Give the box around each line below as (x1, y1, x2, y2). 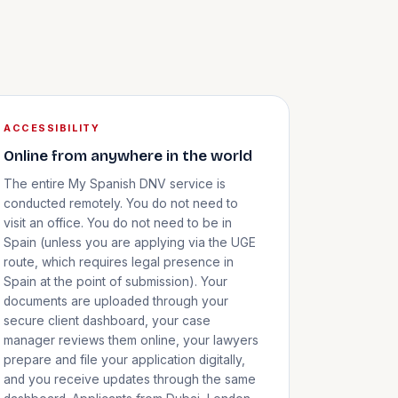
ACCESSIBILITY (4, 122, 100, 135)
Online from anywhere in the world (4, 147, 253, 166)
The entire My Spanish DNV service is (4, 176, 227, 191)
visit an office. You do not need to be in (4, 215, 233, 230)
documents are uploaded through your (4, 293, 229, 308)
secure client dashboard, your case (4, 313, 211, 328)
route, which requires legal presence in (4, 254, 235, 269)
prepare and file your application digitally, (4, 352, 246, 367)
